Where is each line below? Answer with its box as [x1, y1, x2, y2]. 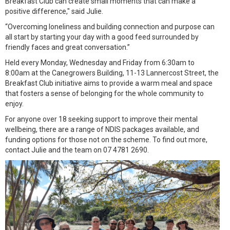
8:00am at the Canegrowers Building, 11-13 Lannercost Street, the [5, 69, 219, 77]
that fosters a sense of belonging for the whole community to [5, 89, 204, 98]
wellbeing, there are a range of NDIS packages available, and [5, 125, 199, 133]
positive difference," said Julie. [5, 7, 103, 15]
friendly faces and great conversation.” [5, 43, 130, 51]
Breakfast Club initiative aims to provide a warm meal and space [5, 79, 213, 87]
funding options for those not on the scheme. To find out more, [5, 136, 207, 144]
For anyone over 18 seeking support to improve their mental [5, 115, 198, 123]
